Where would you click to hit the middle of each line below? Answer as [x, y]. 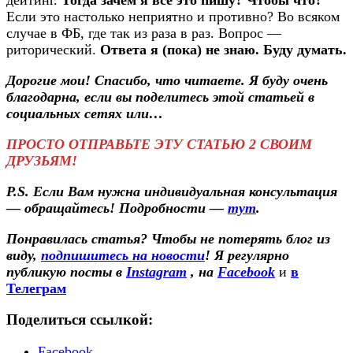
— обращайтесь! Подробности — [117, 208]
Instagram [156, 271]
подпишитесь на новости [123, 255]
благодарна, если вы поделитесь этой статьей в [160, 97]
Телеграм [36, 288]
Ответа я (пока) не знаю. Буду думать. [223, 49]
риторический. [53, 49]
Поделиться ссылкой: [80, 320]
